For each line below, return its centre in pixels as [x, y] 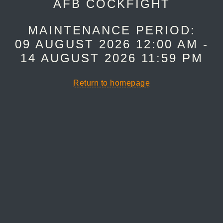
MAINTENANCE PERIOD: [111, 30]
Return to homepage [111, 83]
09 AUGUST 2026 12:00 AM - [111, 44]
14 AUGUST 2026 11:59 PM [111, 58]
